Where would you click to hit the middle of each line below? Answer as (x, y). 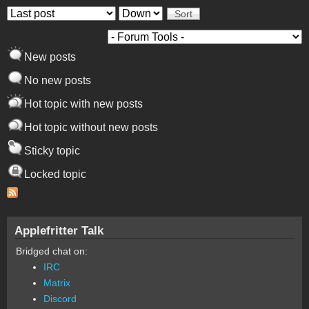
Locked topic (55, 174)
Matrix (57, 282)
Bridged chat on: (52, 251)
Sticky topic (52, 150)
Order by (30, 13)
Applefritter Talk (59, 230)
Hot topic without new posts (91, 127)
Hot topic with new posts (83, 103)
